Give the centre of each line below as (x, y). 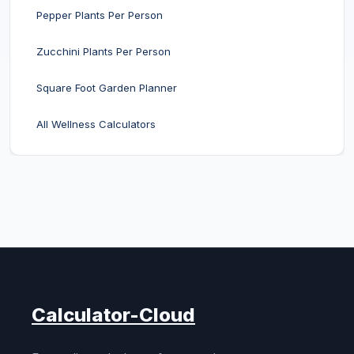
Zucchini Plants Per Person (104, 51)
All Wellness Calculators (96, 124)
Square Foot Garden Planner (107, 88)
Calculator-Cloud (113, 315)
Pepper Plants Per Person (100, 15)
